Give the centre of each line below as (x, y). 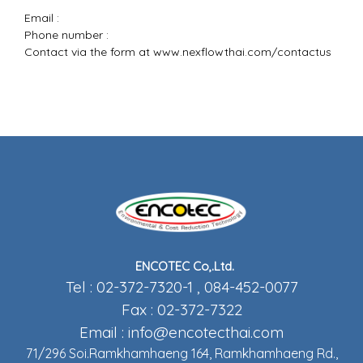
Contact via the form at (89, 52)
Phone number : (66, 35)
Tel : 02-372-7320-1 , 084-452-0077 (181, 287)
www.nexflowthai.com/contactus (242, 52)
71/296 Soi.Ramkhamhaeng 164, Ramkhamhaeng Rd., (181, 353)
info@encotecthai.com (206, 332)
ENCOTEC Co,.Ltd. (186, 266)
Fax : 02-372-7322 (181, 310)
